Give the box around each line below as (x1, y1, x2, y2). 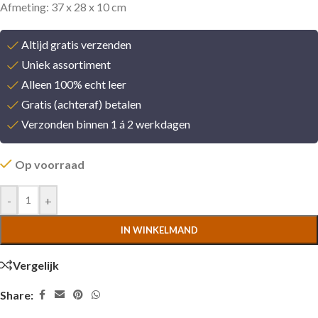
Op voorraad (14, 158, 84, 172)
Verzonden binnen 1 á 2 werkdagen (21, 117, 190, 131)
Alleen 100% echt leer (21, 77, 126, 92)
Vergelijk (13, 258, 59, 272)
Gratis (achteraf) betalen (21, 97, 141, 111)
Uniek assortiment (21, 57, 111, 72)
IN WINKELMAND (120, 224, 198, 236)
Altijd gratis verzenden (21, 38, 131, 52)
